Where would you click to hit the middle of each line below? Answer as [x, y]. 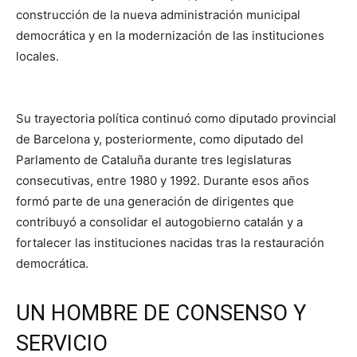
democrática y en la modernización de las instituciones [170, 35]
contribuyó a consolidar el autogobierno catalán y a [159, 222]
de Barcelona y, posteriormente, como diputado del [160, 139]
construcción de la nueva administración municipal [158, 14]
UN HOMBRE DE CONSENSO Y [161, 313]
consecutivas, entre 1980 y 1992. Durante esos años [163, 180]
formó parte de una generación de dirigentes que [155, 201]
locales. [37, 56]
